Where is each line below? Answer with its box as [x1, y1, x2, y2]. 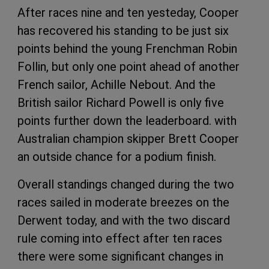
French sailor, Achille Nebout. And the [17, 77, 216, 92]
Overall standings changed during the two [17, 177, 234, 192]
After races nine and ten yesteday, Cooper [17, 5, 239, 20]
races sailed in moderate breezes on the [17, 195, 229, 210]
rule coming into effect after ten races [17, 231, 222, 246]
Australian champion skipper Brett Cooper [17, 131, 239, 147]
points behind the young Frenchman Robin [17, 41, 237, 56]
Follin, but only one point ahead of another [17, 59, 240, 74]
